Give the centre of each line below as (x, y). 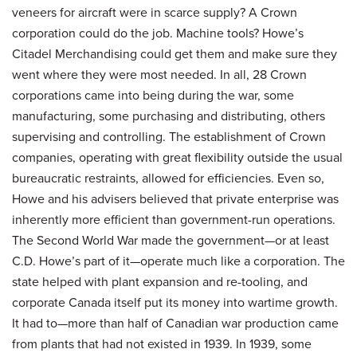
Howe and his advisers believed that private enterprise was (175, 198)
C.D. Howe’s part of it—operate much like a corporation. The (178, 261)
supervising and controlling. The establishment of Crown (169, 136)
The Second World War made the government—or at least (171, 240)
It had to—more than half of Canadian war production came (175, 323)
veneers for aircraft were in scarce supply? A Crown (155, 12)
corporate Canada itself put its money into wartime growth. (175, 302)
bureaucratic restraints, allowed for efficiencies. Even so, (168, 178)
